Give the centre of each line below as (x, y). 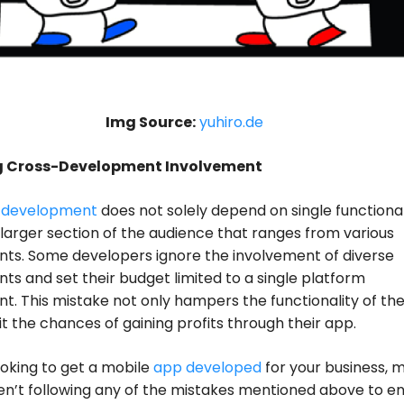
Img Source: (150, 122)
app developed (207, 367)
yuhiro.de (231, 122)
